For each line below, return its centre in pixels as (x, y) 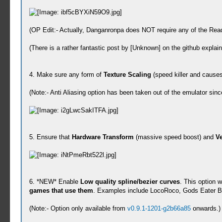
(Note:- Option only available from (78, 208)
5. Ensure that (50, 137)
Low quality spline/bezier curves (130, 182)
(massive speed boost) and (174, 137)
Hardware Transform (103, 137)
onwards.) (205, 208)
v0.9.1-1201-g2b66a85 (159, 208)
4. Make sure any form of (66, 75)
